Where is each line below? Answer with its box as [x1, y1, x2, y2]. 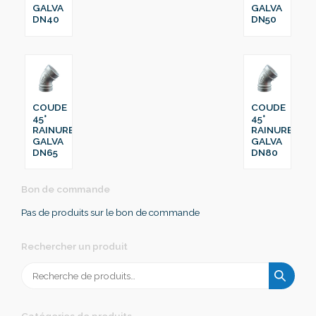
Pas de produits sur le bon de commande [21, 206, 200, 218]
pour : [20, 276, 46, 288]
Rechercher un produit [21, 240, 128, 252]
